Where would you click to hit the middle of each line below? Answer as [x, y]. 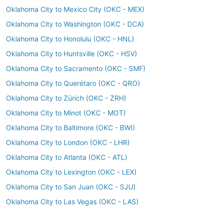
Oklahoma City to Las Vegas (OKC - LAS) [72, 202]
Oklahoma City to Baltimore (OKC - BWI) [71, 128]
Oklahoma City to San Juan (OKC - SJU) [71, 187]
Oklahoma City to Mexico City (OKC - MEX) [75, 9]
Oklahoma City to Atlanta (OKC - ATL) [67, 157]
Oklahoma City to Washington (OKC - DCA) [75, 24]
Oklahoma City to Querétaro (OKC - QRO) [73, 83]
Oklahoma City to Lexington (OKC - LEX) [71, 172]
